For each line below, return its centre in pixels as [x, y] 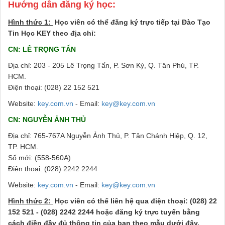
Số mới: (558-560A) [39, 157]
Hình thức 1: [30, 22]
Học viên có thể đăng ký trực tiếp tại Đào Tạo [132, 22]
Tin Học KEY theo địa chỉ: [52, 33]
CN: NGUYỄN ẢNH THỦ [47, 119]
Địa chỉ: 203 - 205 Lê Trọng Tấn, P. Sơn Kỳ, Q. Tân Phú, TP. [103, 65]
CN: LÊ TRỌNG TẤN [42, 49]
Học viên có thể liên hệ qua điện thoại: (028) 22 [135, 201]
